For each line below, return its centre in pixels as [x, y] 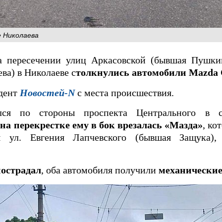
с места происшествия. [124, 93]
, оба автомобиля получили [100, 170]
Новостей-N [47, 93]
